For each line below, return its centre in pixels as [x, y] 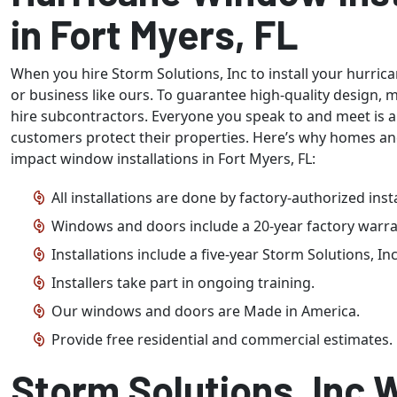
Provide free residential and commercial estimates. [222, 339]
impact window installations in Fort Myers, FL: [163, 159]
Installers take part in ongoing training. [183, 283]
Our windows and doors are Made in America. [206, 311]
